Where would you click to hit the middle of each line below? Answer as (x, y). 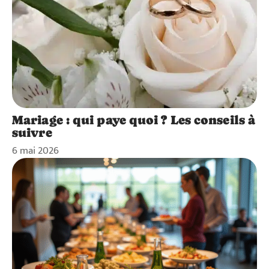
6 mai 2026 (35, 151)
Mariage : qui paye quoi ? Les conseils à (134, 120)
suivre (32, 133)
